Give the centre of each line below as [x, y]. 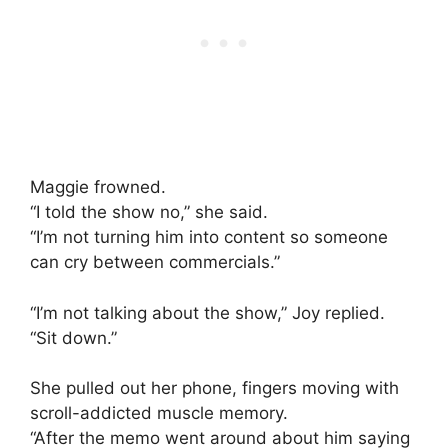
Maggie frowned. [98, 187]
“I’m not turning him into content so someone [209, 237]
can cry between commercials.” [155, 262]
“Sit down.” [73, 337]
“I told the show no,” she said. [149, 212]
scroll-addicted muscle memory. [159, 413]
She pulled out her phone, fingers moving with [214, 388]
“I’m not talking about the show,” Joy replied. [207, 312]
